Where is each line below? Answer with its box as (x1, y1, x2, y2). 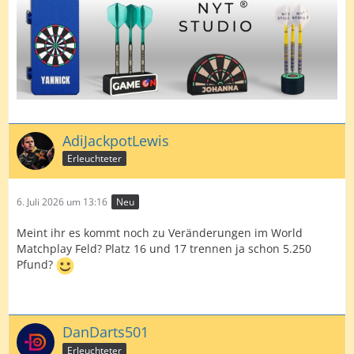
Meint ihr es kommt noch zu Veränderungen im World (17, 224, 303, 240)
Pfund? (17, 257, 56, 273)
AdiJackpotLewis (62, 130, 169, 150)
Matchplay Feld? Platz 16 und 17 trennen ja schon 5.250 (17, 240, 311, 256)
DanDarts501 (62, 322, 149, 341)
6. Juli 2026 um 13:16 (17, 194, 107, 209)
